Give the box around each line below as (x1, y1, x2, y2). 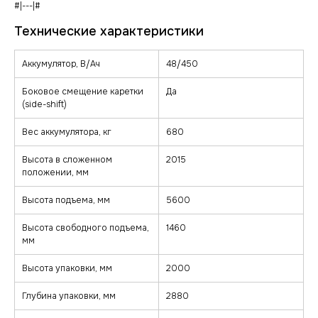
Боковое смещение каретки (22, 86, 143, 98)
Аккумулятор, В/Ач (22, 58, 100, 70)
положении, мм (22, 167, 89, 179)
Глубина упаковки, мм (22, 290, 116, 302)
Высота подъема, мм (22, 194, 110, 207)
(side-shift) (22, 99, 67, 111)
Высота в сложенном (22, 154, 112, 166)
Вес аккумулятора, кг (22, 126, 111, 138)
